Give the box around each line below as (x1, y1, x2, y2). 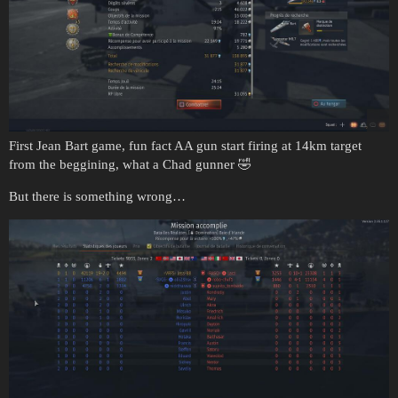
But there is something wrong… (9, 189, 186, 204)
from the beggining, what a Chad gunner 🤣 (9, 157, 251, 172)
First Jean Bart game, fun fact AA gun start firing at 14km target (9, 139, 362, 154)
